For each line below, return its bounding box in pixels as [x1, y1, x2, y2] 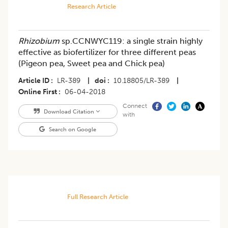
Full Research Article [67, 193, 128, 201]
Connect [122, 102, 147, 110]
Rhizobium [18, 36, 60, 46]
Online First [18, 88, 57, 97]
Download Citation [42, 108, 96, 116]
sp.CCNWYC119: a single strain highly [60, 36, 203, 46]
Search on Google [47, 126, 97, 133]
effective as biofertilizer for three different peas [18, 47, 196, 58]
